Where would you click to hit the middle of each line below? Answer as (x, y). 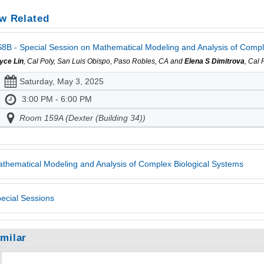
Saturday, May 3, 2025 (61, 81)
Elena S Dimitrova (215, 62)
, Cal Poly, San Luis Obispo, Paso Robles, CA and (104, 62)
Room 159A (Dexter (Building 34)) (82, 118)
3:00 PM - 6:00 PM (57, 99)
